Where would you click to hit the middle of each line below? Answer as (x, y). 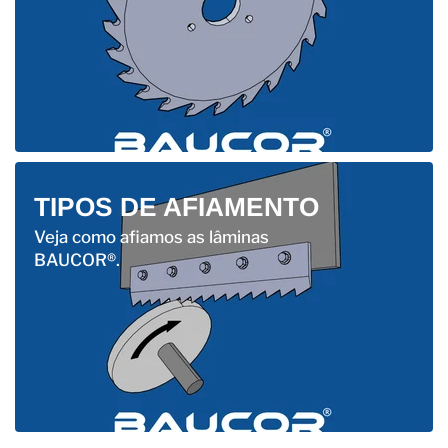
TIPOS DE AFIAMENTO (176, 206)
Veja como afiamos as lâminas (151, 237)
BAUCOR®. (76, 260)
